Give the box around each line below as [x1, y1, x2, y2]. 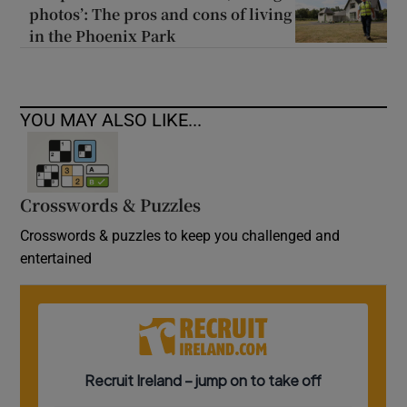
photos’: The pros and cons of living [29, 4, 293, 25]
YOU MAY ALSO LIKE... [20, 111, 203, 130]
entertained [20, 251, 93, 266]
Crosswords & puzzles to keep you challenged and [20, 228, 341, 243]
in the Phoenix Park [29, 25, 176, 47]
